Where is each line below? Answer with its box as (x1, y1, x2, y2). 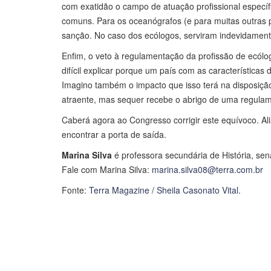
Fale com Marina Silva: (62, 163, 152, 176)
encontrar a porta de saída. (62, 128, 166, 141)
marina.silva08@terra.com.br (152, 163, 263, 176)
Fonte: (62, 184, 89, 197)
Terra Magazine (89, 184, 149, 197)
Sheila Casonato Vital (157, 184, 238, 197)
